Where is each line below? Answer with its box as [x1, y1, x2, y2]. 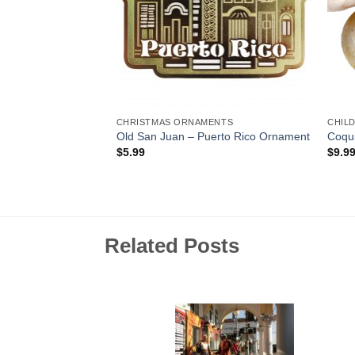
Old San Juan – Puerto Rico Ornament [116, 129, 310, 143]
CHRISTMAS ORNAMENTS [116, 116, 234, 127]
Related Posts [105, 235, 239, 258]
